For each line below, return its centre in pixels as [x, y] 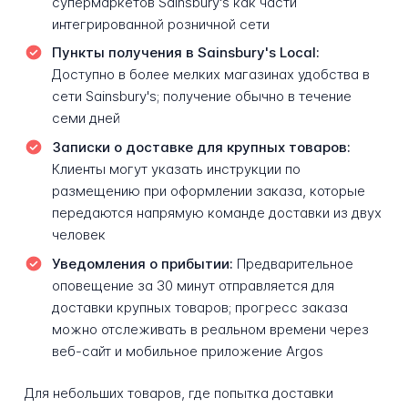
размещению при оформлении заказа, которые [208, 190]
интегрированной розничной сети [160, 24]
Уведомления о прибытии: [142, 263]
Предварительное [293, 263]
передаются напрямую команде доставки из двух [216, 212]
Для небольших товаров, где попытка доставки [178, 393]
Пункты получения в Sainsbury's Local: [185, 53]
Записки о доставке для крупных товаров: [201, 147]
